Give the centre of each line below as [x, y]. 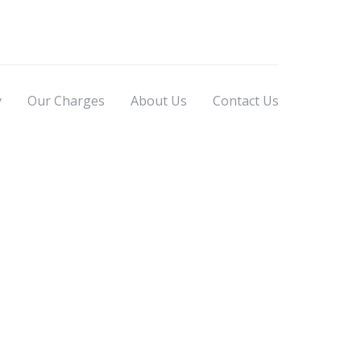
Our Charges [66, 101]
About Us [159, 101]
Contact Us [246, 101]
